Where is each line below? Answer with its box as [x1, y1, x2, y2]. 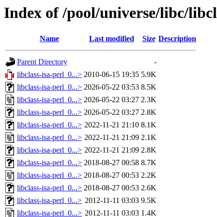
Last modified [89, 34, 134, 43]
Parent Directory [17, 58, 67, 66]
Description [158, 34, 196, 43]
